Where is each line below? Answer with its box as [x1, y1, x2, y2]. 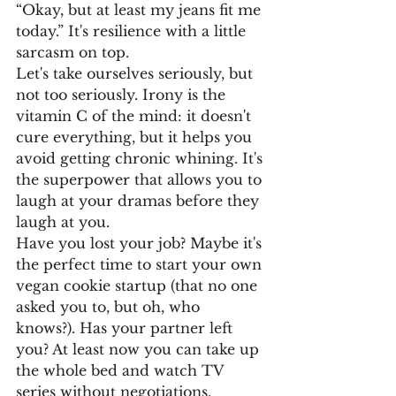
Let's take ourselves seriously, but [16, 65, 257, 82]
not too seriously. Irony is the [16, 86, 230, 103]
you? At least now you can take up [16, 340, 263, 358]
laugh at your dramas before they [16, 192, 263, 209]
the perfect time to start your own [16, 255, 266, 273]
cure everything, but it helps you [16, 128, 256, 146]
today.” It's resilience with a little [16, 22, 250, 40]
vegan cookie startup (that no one [16, 277, 262, 294]
